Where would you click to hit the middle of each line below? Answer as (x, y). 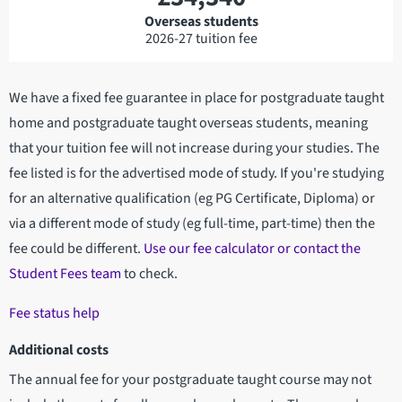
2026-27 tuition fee (201, 39)
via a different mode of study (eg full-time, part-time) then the (192, 223)
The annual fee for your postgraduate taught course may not (190, 379)
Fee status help (54, 313)
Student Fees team (65, 273)
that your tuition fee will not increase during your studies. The (194, 148)
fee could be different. (76, 248)
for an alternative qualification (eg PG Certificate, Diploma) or (192, 198)
